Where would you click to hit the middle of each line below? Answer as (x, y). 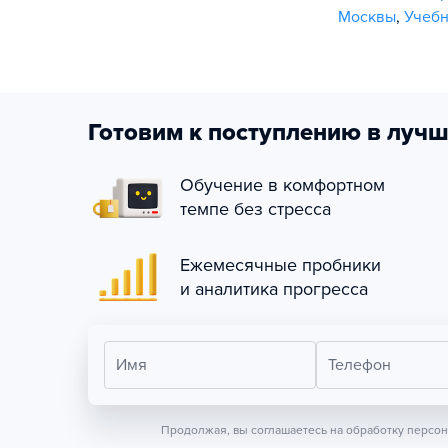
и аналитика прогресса (274, 289)
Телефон (359, 365)
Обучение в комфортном (282, 185)
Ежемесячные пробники (280, 265)
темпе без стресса (255, 209)
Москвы (367, 17)
